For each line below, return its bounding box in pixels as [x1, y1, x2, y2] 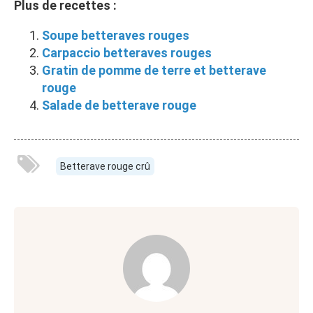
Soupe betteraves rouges [42, 27, 189, 43]
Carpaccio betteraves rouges [42, 45, 212, 60]
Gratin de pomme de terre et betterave [42, 62, 266, 78]
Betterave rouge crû [60, 160, 150, 172]
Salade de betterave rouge [42, 97, 196, 112]
